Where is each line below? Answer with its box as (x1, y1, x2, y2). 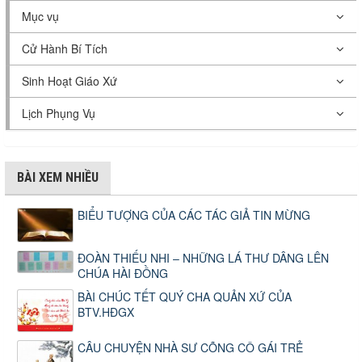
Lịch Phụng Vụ (22, 105, 95, 121)
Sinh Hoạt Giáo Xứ (22, 73, 117, 89)
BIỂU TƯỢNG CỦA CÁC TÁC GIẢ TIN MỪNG (78, 207, 310, 223)
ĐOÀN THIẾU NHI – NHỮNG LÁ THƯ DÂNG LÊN (78, 250, 329, 267)
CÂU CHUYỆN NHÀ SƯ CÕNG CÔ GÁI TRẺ (78, 339, 303, 356)
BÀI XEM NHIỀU (17, 170, 99, 185)
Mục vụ (22, 8, 59, 24)
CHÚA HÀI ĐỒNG (78, 265, 168, 282)
